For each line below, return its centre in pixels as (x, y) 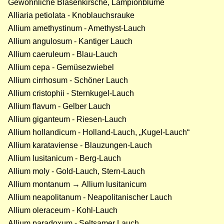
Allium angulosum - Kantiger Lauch (70, 41)
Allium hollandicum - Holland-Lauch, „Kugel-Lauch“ (99, 132)
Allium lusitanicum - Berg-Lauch (64, 158)
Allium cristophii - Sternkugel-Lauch (71, 93)
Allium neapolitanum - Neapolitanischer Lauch (90, 197)
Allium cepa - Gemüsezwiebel (61, 67)
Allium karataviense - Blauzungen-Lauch (80, 145)
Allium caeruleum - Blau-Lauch (63, 54)
